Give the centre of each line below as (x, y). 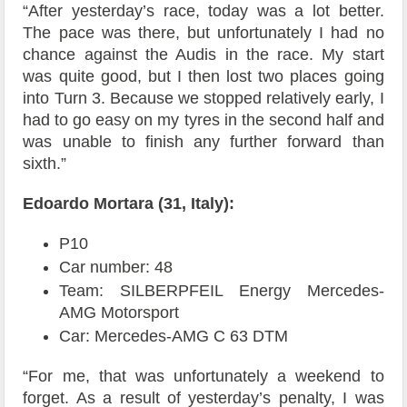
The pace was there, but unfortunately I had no (203, 33)
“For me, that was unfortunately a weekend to (203, 377)
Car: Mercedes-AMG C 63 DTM (174, 337)
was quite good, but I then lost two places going (203, 77)
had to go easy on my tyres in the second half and (203, 120)
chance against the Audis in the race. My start (203, 55)
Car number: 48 (116, 268)
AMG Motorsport (119, 313)
